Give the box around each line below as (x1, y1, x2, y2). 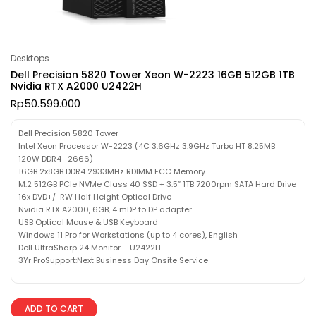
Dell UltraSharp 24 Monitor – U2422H (18, 241, 161, 253)
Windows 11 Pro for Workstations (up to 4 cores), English (18, 229, 238, 241)
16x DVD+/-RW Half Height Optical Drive (18, 190, 171, 202)
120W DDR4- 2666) (18, 152, 93, 164)
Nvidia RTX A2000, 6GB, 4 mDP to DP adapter (18, 203, 192, 215)
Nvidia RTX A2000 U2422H (11, 78, 142, 93)
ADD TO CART (25, 302, 83, 315)
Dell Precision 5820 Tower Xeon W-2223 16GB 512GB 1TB (11, 67, 295, 82)
